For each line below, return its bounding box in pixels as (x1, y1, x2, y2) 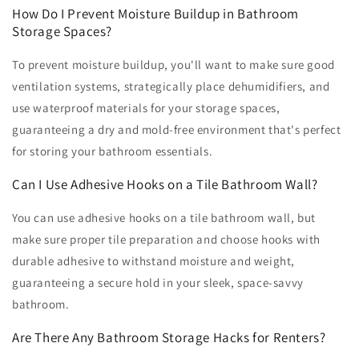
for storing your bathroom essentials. (12, 143, 213, 159)
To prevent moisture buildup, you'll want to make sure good (12, 56, 335, 72)
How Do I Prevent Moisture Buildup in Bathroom (12, 4, 300, 22)
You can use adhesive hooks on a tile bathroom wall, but (12, 209, 317, 225)
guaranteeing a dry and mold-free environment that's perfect (12, 121, 341, 137)
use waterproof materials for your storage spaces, (12, 99, 280, 115)
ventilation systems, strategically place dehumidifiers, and (12, 78, 330, 94)
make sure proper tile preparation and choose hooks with (12, 231, 321, 247)
